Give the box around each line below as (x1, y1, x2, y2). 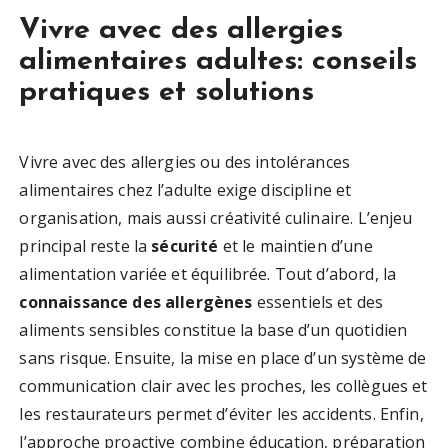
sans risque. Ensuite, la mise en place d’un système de (19, 347, 427, 370)
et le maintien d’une (218, 235, 373, 258)
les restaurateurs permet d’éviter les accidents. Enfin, (19, 403, 424, 426)
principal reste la (19, 235, 152, 258)
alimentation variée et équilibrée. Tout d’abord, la (19, 263, 397, 286)
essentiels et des (252, 291, 384, 314)
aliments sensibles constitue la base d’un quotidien (19, 319, 408, 342)
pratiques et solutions (19, 78, 315, 108)
